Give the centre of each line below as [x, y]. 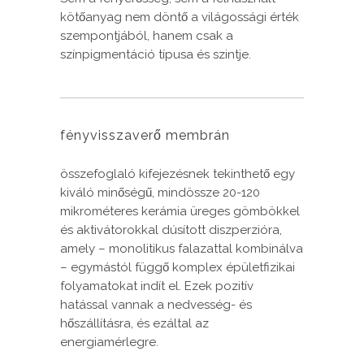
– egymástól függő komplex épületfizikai [178, 268]
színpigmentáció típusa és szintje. [156, 55]
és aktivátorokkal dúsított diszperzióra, [171, 230]
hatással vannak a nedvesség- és [156, 305]
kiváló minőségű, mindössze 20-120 [160, 193]
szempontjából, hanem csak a [147, 36]
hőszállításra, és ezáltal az [134, 324]
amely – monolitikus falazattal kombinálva [182, 249]
